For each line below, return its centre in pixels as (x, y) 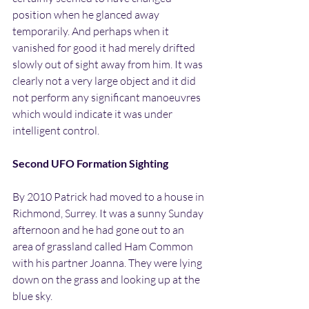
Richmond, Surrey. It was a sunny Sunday (109, 213)
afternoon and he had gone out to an (99, 229)
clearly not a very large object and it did (105, 80)
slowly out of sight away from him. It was (109, 64)
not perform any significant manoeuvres (108, 97)
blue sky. (32, 296)
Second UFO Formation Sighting (90, 163)
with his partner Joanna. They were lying (108, 262)
